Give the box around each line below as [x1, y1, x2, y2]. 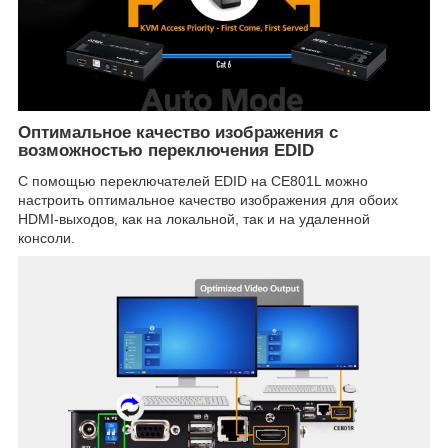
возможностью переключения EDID [18, 141, 314, 161]
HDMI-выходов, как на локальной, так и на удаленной [18, 211, 370, 228]
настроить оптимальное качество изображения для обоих [18, 192, 398, 209]
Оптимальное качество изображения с [18, 123, 338, 143]
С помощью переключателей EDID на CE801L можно [18, 173, 368, 190]
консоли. [18, 230, 75, 247]
